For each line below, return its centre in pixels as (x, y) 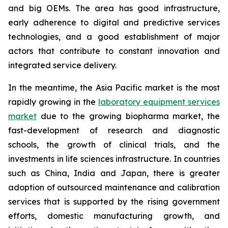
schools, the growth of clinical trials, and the (114, 145)
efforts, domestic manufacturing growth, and (114, 216)
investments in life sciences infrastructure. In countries (114, 159)
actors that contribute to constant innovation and (114, 51)
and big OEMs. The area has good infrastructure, (114, 8)
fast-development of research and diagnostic (114, 131)
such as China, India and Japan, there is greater (114, 173)
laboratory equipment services (159, 102)
